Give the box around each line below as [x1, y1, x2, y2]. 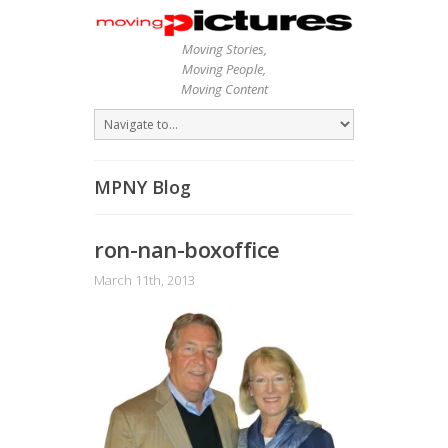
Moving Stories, [181, 39, 267, 58]
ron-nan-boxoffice [94, 233, 280, 264]
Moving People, [182, 59, 266, 78]
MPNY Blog [94, 174, 191, 199]
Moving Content [180, 79, 268, 98]
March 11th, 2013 [94, 270, 195, 289]
